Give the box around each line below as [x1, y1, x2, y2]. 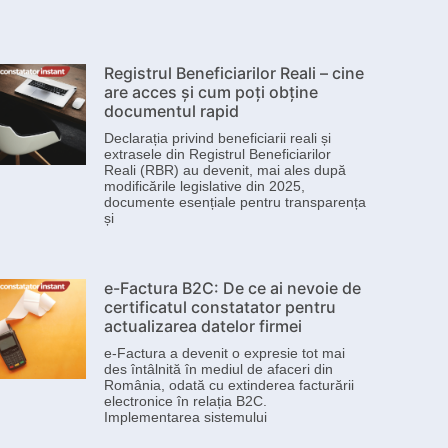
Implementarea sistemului [104, 408, 267, 425]
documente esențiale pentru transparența [104, 194, 366, 211]
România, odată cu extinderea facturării [104, 376, 354, 393]
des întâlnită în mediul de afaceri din [104, 360, 333, 377]
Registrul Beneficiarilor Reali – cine [104, 63, 364, 84]
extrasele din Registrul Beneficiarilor [104, 146, 331, 163]
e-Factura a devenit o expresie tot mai [104, 344, 345, 361]
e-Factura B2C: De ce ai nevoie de [104, 277, 361, 298]
